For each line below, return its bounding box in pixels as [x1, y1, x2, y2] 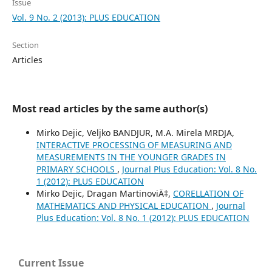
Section [12, 39, 39, 50]
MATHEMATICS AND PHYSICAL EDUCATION [36, 200, 211, 211]
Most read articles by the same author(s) [12, 102, 208, 115]
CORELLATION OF [173, 188, 243, 199]
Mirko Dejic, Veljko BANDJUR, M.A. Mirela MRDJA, [36, 127, 234, 138]
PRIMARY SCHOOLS [36, 163, 117, 175]
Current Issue [18, 256, 84, 270]
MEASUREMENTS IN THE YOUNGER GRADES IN [36, 151, 226, 163]
